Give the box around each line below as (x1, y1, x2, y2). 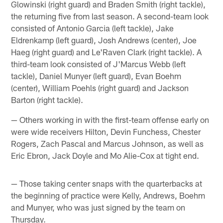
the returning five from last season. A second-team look (11, 11, 209, 21)
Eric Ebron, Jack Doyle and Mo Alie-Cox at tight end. (11, 150, 200, 161)
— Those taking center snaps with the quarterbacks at (11, 178, 203, 189)
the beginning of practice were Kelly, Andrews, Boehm (11, 190, 206, 201)
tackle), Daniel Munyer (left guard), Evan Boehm (11, 71, 182, 81)
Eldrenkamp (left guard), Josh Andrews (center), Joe (11, 35, 197, 45)
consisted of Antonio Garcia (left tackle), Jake (11, 23, 174, 33)
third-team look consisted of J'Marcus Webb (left (11, 59, 186, 69)
